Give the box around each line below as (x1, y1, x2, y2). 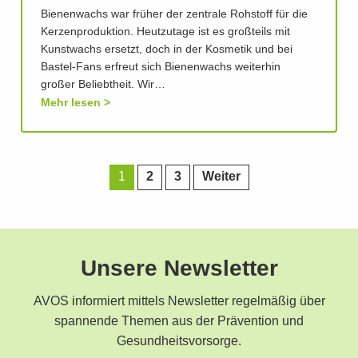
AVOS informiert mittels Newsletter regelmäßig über (33, 295, 325, 308)
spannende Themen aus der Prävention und (54, 315, 304, 328)
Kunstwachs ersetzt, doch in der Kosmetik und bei (41, 44, 292, 56)
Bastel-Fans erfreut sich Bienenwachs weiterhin (41, 62, 280, 74)
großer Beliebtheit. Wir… (41, 79, 165, 91)
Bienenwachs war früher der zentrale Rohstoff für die (41, 9, 308, 21)
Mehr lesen (41, 97, 101, 109)
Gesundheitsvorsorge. (117, 335, 241, 348)
